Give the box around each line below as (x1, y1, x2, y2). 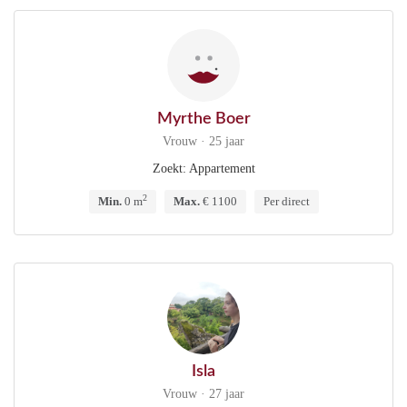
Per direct (263, 194, 310, 208)
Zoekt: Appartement (152, 162, 255, 175)
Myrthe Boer (156, 111, 251, 127)
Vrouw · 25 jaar (163, 134, 244, 148)
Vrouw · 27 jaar (163, 387, 244, 401)
